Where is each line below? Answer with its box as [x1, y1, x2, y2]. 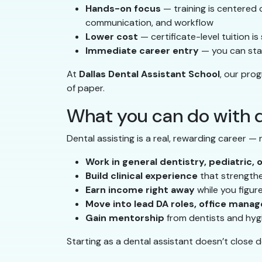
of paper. [67, 82, 105, 95]
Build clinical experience [85, 170, 198, 182]
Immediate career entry [85, 44, 199, 57]
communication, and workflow [85, 16, 213, 29]
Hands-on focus [85, 2, 161, 15]
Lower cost [85, 30, 138, 43]
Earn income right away [85, 184, 195, 196]
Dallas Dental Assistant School [79, 68, 220, 81]
